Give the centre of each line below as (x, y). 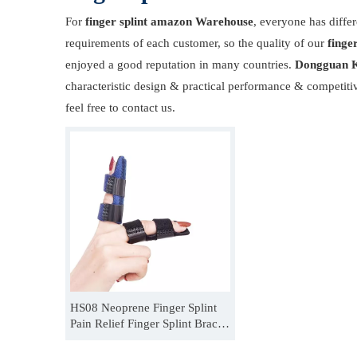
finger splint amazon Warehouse (169, 22)
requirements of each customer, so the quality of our (196, 43)
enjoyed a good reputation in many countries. (180, 65)
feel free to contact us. (120, 108)
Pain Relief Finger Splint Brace (147, 324)
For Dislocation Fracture (130, 339)
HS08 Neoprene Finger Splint (143, 308)
